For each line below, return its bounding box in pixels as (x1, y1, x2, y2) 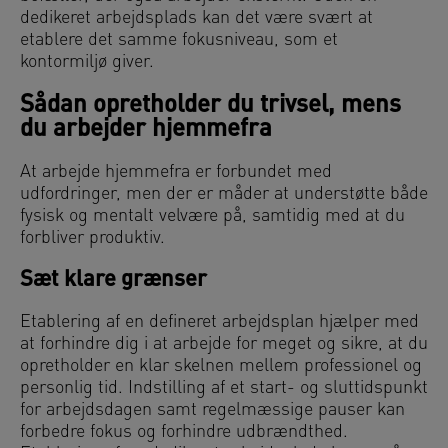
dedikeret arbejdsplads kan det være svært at (20, 9, 373, 29)
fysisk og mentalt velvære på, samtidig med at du (20, 207, 405, 227)
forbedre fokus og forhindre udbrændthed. (20, 423, 348, 443)
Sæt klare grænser (20, 269, 207, 293)
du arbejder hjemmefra (20, 118, 272, 143)
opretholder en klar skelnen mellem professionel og (20, 357, 422, 377)
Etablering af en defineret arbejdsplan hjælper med (20, 313, 419, 333)
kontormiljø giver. (20, 53, 154, 73)
